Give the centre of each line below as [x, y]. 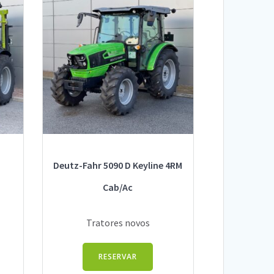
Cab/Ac [118, 187]
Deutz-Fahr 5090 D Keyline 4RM [118, 165]
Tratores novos [118, 222]
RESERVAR [118, 257]
